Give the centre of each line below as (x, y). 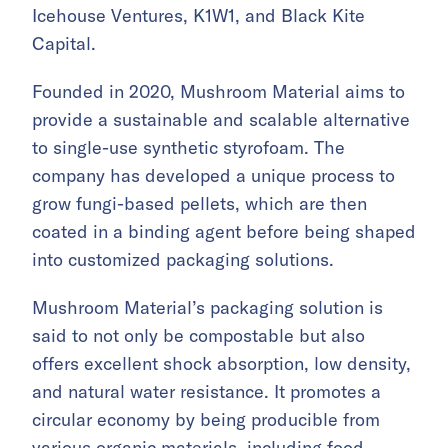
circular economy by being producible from (206, 420)
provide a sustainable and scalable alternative (221, 120)
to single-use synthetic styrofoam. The (188, 148)
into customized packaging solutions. (183, 260)
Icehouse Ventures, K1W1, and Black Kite (198, 16)
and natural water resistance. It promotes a (206, 392)
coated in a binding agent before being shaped (224, 232)
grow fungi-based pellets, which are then (199, 204)
